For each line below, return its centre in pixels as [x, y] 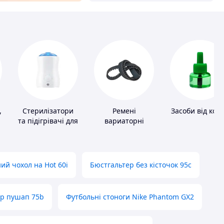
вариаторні [124, 121]
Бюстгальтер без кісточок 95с [141, 165]
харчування [48, 141]
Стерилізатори [48, 111]
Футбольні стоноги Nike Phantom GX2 [130, 197]
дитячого [48, 131]
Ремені [124, 111]
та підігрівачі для [48, 121]
